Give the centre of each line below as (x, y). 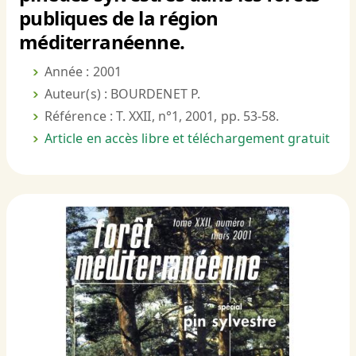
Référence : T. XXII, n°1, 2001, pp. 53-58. (162, 116)
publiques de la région (119, 18)
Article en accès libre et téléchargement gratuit (187, 139)
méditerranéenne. (102, 42)
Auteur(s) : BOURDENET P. (122, 94)
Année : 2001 (83, 72)
